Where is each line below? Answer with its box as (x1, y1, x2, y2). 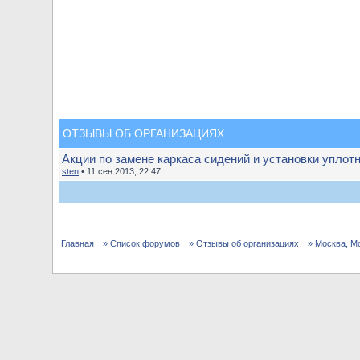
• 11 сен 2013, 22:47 (79, 166, 161, 176)
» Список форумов (103, 239, 180, 248)
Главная (61, 239, 94, 248)
